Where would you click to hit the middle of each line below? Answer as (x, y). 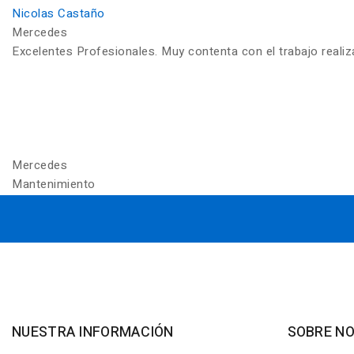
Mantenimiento (54, 184)
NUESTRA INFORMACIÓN (93, 332)
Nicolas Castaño (58, 13)
